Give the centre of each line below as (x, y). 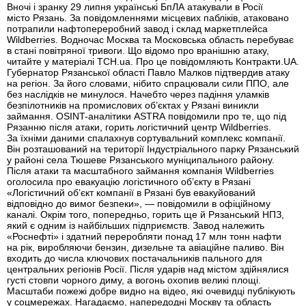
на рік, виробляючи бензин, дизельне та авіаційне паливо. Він (145, 247)
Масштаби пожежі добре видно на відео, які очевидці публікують (151, 291)
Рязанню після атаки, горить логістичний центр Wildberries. (139, 127)
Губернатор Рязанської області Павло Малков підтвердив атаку (148, 72)
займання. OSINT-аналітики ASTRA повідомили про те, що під (147, 116)
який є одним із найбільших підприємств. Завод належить (136, 225)
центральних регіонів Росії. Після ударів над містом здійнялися (148, 269)
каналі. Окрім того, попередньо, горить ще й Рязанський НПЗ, (145, 214)
